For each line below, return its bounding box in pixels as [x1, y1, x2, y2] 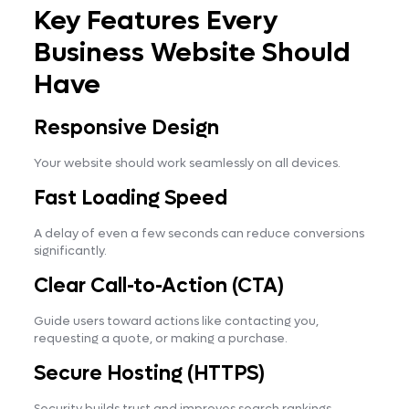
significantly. [33, 242, 107, 258]
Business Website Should [33, 35, 351, 70]
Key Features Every [33, 3, 278, 38]
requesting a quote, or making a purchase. [33, 330, 288, 346]
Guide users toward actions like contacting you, [33, 312, 319, 329]
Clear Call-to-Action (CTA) [33, 272, 284, 299]
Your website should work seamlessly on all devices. [33, 154, 341, 171]
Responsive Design [33, 114, 219, 141]
